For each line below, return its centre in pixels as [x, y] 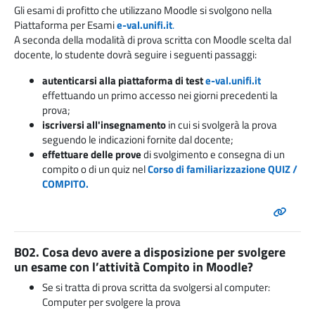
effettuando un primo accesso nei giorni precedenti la [160, 96]
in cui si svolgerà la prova [221, 125]
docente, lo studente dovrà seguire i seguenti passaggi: [135, 55]
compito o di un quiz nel [95, 169]
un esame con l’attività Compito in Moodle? [134, 267]
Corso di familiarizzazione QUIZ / [223, 169]
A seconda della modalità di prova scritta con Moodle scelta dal [153, 40]
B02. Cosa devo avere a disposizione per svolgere [150, 252]
